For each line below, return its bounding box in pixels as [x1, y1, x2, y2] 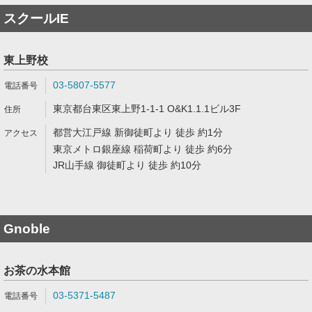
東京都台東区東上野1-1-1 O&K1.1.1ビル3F [53, 103, 241, 114]
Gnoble [3, 221, 50, 236]
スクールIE [3, 11, 69, 26]
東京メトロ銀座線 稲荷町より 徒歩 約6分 [53, 143, 233, 155]
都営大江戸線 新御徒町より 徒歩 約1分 [53, 127, 223, 138]
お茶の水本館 [3, 265, 70, 276]
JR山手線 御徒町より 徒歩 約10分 [53, 159, 201, 171]
